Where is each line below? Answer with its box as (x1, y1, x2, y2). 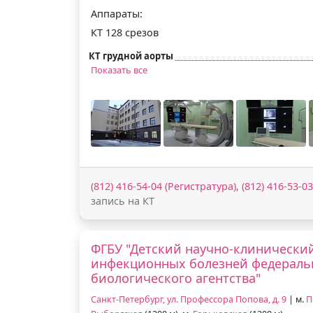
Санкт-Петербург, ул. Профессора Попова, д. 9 (91, 293, 286, 305)
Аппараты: (91, 6, 143, 20)
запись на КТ (91, 194, 154, 208)
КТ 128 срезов (91, 25, 159, 39)
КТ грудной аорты (89, 49, 173, 62)
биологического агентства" (91, 269, 261, 286)
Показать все (91, 63, 147, 76)
